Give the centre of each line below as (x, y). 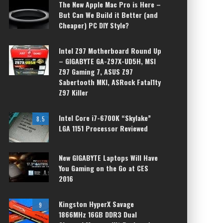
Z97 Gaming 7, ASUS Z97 (96, 71)
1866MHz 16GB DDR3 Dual (98, 214)
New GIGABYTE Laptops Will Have (108, 158)
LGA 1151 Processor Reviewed (103, 128)
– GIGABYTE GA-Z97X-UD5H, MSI (107, 61)
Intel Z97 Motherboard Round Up (110, 51)
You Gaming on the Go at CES (104, 168)
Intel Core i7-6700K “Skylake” (105, 118)
